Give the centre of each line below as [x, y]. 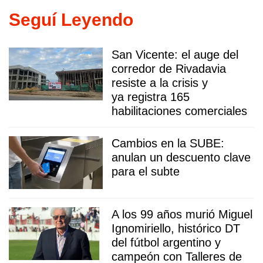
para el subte [146, 171]
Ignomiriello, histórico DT [176, 228]
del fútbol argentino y [166, 242]
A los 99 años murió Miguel [182, 214]
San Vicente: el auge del [175, 54]
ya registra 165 [151, 97]
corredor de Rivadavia [169, 68]
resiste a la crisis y [160, 82]
